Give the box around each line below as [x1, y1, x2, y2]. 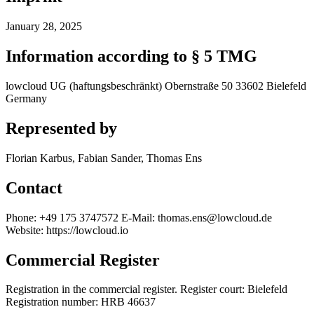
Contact [6, 178, 62, 197]
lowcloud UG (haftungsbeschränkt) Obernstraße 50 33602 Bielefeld [6, 79, 306, 92]
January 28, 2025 [6, 20, 82, 33]
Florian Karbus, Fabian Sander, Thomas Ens [6, 151, 202, 164]
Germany [6, 92, 47, 104]
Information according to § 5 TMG [6, 47, 257, 66]
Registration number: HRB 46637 [6, 296, 156, 308]
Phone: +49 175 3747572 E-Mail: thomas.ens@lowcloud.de [6, 211, 272, 224]
